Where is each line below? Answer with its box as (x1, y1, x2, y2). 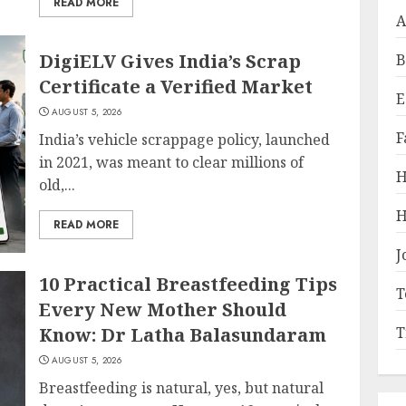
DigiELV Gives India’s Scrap (39, 49, 302, 73)
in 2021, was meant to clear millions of (39, 152, 304, 172)
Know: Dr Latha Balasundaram (39, 323, 327, 347)
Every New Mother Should (39, 297, 287, 322)
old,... (39, 175, 76, 195)
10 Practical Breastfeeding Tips (39, 272, 338, 296)
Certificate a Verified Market (39, 74, 314, 99)
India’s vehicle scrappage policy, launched (39, 130, 331, 150)
